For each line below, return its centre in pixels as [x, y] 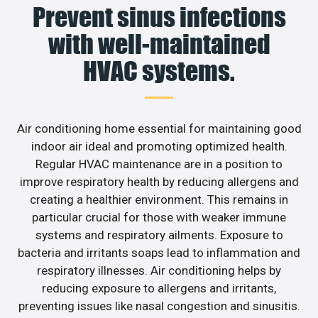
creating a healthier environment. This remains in [159, 200]
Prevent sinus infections [159, 17]
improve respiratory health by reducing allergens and [159, 182]
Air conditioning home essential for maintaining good [159, 129]
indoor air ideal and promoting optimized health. [159, 147]
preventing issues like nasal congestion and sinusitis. [159, 306]
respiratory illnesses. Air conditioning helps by [159, 271]
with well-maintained [159, 44]
